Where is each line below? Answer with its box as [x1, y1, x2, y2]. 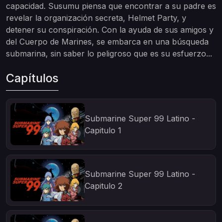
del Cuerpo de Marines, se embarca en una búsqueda [6, 37, 209, 47]
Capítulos [6, 71, 58, 85]
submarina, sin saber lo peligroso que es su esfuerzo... [6, 49, 212, 58]
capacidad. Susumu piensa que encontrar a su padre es [6, 1, 216, 11]
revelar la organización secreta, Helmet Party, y [6, 13, 186, 23]
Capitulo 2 [85, 181, 122, 191]
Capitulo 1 [85, 125, 121, 135]
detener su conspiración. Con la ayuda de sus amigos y [6, 25, 214, 35]
